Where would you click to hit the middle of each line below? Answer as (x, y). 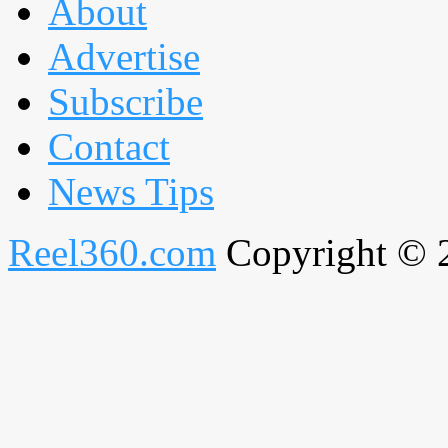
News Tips (131, 192)
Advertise (124, 57)
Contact (109, 147)
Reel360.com (112, 253)
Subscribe (125, 102)
